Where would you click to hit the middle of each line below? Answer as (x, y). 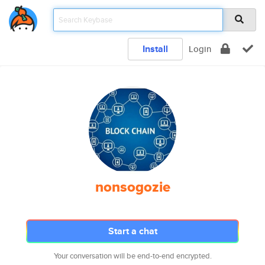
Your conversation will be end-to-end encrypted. (132, 256)
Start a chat (132, 231)
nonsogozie (132, 187)
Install (155, 49)
